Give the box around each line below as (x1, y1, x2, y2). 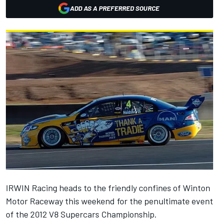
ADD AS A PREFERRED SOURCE (69, 4, 159, 12)
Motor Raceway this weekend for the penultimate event (6, 196, 213, 207)
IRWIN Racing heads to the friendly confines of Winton (6, 182, 210, 194)
